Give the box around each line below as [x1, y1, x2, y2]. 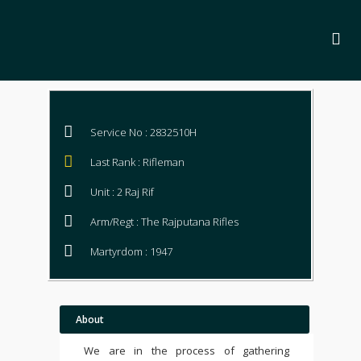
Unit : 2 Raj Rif [90, 185, 154, 199]
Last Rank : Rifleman [90, 155, 185, 169]
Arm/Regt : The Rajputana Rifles [90, 214, 239, 229]
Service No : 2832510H [90, 125, 197, 139]
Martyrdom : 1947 [90, 244, 172, 259]
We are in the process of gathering [84, 343, 289, 358]
